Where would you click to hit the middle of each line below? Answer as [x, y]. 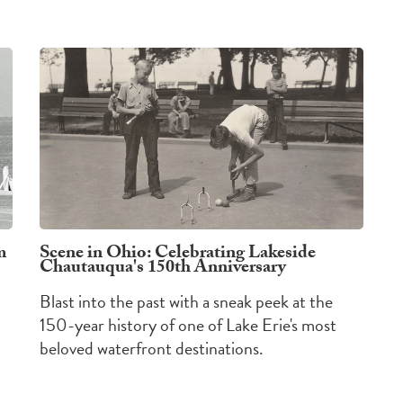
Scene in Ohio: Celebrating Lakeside [178, 255]
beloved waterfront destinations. [152, 349]
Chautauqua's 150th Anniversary [163, 269]
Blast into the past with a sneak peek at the [186, 302]
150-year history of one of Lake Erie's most [188, 325]
